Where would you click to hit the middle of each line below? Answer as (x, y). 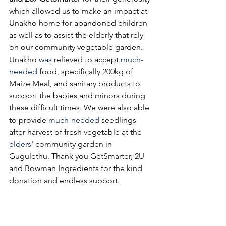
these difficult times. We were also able (80, 108)
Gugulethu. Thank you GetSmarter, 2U (78, 156)
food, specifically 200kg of (86, 71)
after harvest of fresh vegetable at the (76, 132)
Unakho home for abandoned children (79, 23)
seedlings (119, 120)
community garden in (74, 144)
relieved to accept (86, 59)
